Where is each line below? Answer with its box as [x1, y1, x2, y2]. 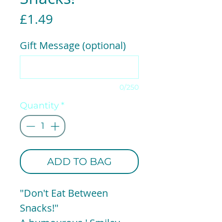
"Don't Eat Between [20, 186, 108, 200]
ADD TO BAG [47, 155, 111, 167]
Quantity [20, 100, 59, 111]
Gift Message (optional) [20, 38, 126, 52]
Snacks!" [20, 201, 58, 215]
